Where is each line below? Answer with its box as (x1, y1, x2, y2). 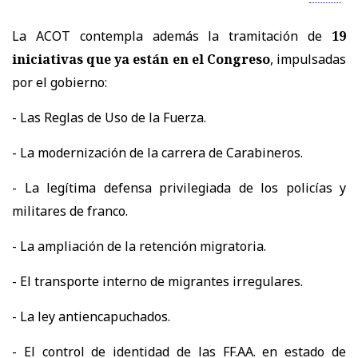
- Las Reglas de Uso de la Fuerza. (12, 109, 206, 127)
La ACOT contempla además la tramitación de (12, 27, 332, 46)
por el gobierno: (12, 74, 107, 92)
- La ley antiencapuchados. (12, 308, 170, 326)
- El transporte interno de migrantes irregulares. (12, 272, 303, 291)
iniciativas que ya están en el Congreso (12, 50, 270, 69)
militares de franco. (12, 202, 128, 221)
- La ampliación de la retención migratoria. (12, 237, 266, 256)
